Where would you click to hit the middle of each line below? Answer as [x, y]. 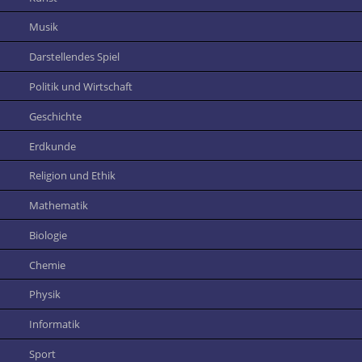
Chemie [48, 265]
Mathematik [59, 206]
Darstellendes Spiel [75, 57]
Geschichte [56, 116]
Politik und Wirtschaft [81, 86]
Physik [45, 295]
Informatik [55, 324]
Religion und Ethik [73, 176]
